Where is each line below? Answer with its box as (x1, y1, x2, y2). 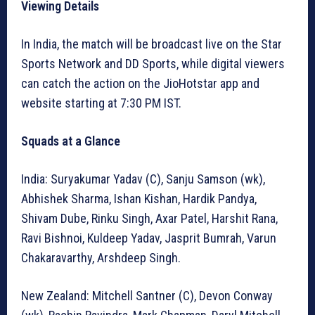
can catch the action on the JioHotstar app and (21, 76, 259, 91)
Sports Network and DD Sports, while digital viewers (21, 56, 285, 72)
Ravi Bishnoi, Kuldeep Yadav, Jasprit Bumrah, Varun (21, 231, 276, 246)
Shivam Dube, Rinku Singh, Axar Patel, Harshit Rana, (21, 211, 278, 226)
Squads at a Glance (21, 134, 120, 149)
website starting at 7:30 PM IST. (21, 96, 181, 111)
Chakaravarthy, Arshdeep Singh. (21, 250, 181, 266)
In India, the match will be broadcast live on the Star (21, 37, 282, 52)
